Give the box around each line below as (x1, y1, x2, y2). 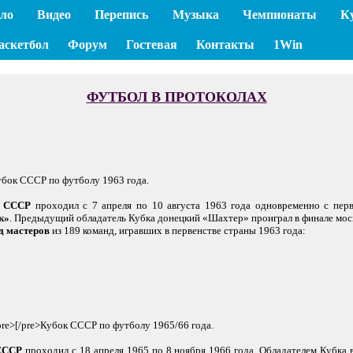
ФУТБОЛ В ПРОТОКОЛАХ (86, 86, 267, 106)
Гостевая (126, 38, 177, 51)
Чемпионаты (242, 8, 317, 21)
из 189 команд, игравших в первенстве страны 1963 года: (50, 225, 308, 236)
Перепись (95, 8, 149, 21)
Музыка (172, 8, 219, 21)
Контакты (196, 38, 255, 51)
